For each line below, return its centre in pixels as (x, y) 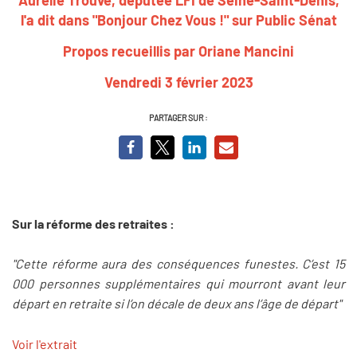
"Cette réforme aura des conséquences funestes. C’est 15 (178, 264)
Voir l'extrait (45, 343)
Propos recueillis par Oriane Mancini (178, 51)
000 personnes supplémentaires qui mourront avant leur (178, 284)
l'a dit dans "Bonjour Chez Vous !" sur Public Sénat (178, 20)
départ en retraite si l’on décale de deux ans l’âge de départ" (177, 304)
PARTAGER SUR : (178, 117)
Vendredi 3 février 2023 (178, 82)
